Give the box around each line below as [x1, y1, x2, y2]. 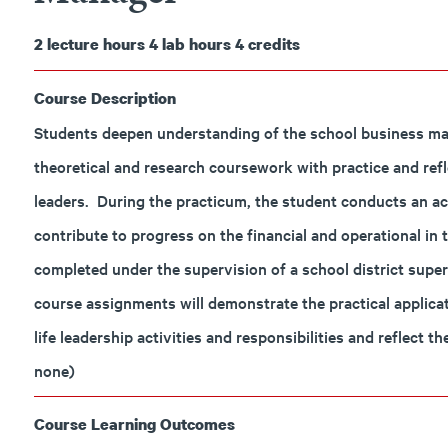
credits [247, 33, 300, 55]
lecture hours [46, 33, 145, 55]
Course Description [33, 87, 176, 109]
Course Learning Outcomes [33, 413, 235, 435]
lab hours [161, 33, 231, 55]
